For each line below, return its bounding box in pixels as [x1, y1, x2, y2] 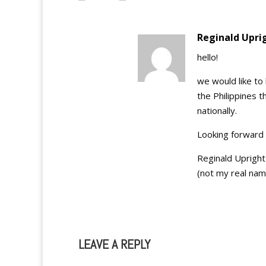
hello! [197, 51, 218, 63]
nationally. [197, 104, 237, 116]
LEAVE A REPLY [78, 236, 150, 252]
